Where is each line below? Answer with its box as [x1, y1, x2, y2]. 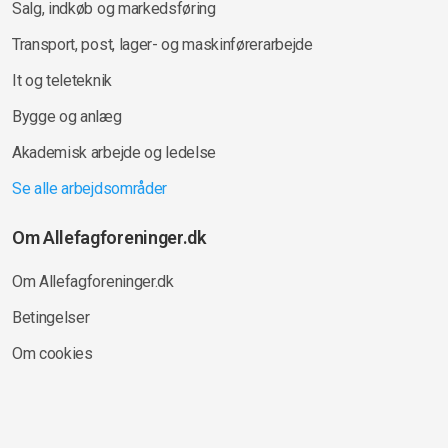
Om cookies [12, 343, 93, 363]
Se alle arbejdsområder [12, 178, 167, 198]
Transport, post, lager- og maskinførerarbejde [12, 34, 313, 54]
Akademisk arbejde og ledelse [12, 142, 217, 162]
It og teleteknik [12, 70, 112, 90]
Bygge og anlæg [12, 106, 122, 126]
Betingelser [12, 307, 90, 327]
